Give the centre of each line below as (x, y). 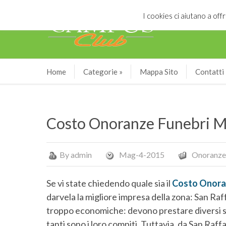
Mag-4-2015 (142, 155)
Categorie (100, 72)
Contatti (210, 72)
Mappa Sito (159, 72)
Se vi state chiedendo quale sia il (109, 183)
